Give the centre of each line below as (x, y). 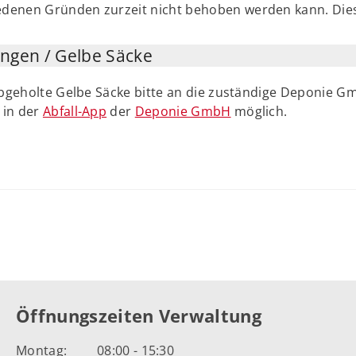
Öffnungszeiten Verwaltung (138, 315)
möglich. (259, 111)
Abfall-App (75, 111)
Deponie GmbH (183, 111)
